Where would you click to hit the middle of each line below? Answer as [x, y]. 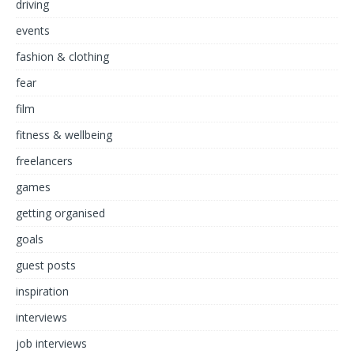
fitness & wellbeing [64, 135]
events [33, 30]
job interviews [51, 343]
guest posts [46, 265]
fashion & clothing [62, 56]
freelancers [44, 161]
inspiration [42, 291]
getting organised [60, 213]
